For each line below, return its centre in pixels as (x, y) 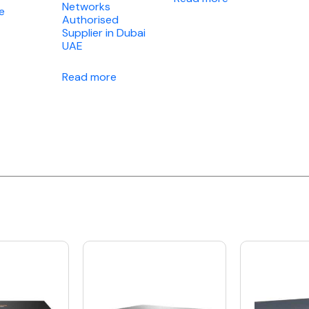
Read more (90, 77)
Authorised (91, 20)
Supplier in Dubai (104, 33)
